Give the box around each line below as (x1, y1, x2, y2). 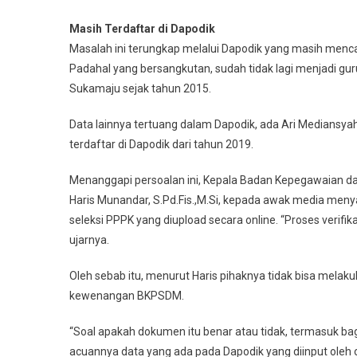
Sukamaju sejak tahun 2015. (69, 82, 211, 96)
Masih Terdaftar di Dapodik (69, 22, 215, 36)
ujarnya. (69, 233, 109, 247)
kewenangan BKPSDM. (69, 289, 184, 303)
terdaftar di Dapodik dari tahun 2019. (69, 138, 253, 151)
